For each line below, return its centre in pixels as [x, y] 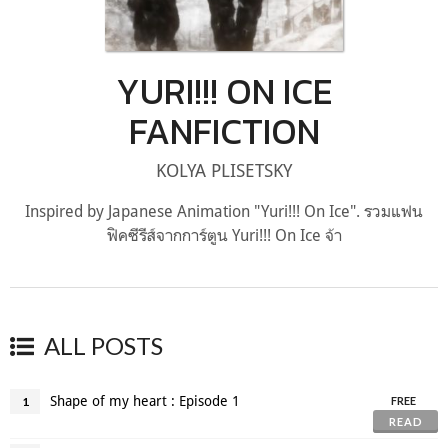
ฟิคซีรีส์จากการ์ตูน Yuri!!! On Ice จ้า [224, 234]
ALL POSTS [103, 345]
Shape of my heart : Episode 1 [145, 400]
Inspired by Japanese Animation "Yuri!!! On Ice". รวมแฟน [224, 210]
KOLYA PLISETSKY [224, 169]
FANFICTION [224, 130]
